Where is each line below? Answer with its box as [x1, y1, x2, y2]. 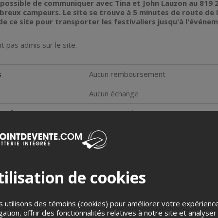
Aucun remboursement [89, 69, 165, 79]
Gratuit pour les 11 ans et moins [89, 108, 197, 118]
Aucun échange [89, 89, 139, 98]
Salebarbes [116, 200, 174, 214]
